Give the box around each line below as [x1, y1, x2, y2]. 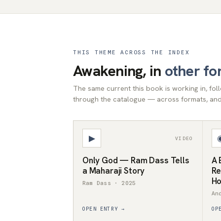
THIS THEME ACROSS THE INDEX [73, 49, 190, 56]
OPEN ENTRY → [82, 206, 125, 212]
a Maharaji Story [82, 165, 145, 176]
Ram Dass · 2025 [82, 180, 136, 186]
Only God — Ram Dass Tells [82, 155, 189, 166]
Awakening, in [73, 61, 165, 80]
